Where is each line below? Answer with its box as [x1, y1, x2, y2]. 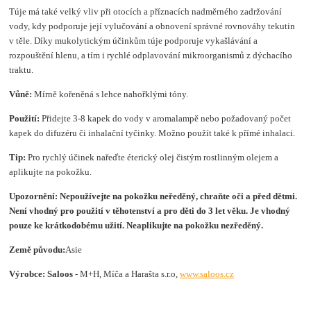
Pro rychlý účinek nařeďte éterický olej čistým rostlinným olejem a [26, 151, 279, 162]
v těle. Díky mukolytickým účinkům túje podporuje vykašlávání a [9, 35, 258, 46]
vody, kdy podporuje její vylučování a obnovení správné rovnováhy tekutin [9, 20, 296, 31]
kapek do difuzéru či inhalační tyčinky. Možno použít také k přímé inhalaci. [9, 127, 296, 138]
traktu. [9, 64, 34, 75]
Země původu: [9, 244, 66, 255]
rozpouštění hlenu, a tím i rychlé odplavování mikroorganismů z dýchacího [9, 49, 293, 60]
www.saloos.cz [180, 268, 235, 279]
